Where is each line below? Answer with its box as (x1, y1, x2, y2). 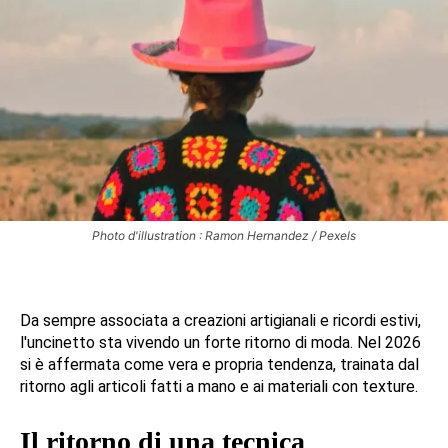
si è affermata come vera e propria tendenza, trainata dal (20, 355, 419, 375)
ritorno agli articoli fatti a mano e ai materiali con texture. (20, 377, 418, 397)
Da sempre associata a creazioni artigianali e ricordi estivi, (20, 311, 421, 331)
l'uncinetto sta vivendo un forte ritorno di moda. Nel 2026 (20, 333, 421, 353)
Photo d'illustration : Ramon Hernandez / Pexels (92, 228, 356, 244)
